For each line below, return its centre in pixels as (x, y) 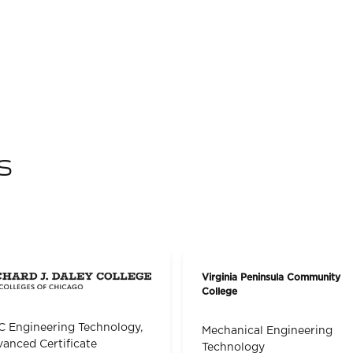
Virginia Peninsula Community (271, 278)
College (219, 292)
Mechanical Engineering (267, 331)
